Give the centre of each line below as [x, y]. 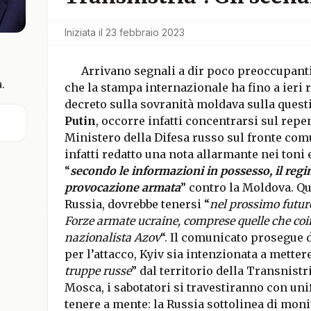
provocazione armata [122, 187]
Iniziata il [83, 32]
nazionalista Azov [112, 237]
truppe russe [98, 271]
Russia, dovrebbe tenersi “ [137, 204]
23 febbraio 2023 [145, 32]
